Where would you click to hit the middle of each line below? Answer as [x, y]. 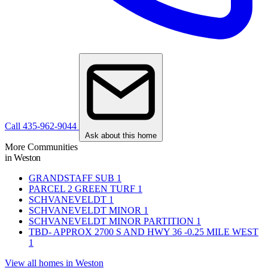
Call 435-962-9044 [42, 126]
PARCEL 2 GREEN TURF [82, 189]
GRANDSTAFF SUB [71, 178]
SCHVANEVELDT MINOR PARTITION [111, 221]
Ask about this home [121, 136]
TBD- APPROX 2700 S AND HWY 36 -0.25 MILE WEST [144, 232]
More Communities [41, 147]
